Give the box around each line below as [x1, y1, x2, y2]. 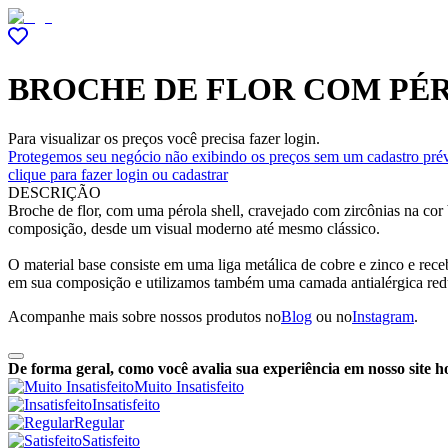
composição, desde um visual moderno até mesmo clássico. [8, 219, 388, 237]
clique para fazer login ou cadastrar [8, 165, 228, 183]
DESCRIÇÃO [8, 183, 101, 201]
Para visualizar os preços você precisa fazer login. [8, 129, 320, 147]
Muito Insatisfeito [134, 377, 244, 395]
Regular [74, 413, 124, 431]
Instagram [352, 307, 414, 325]
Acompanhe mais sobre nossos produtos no [8, 307, 281, 325]
